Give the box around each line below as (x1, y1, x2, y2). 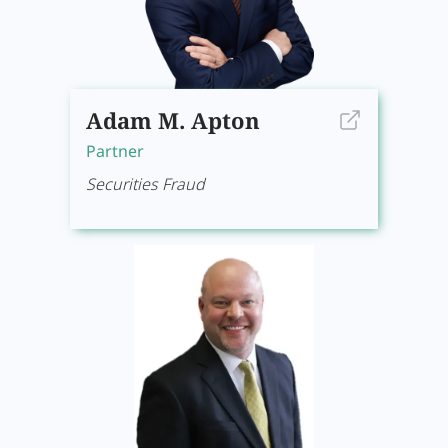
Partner (86, 140, 144, 162)
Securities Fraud (86, 173, 205, 195)
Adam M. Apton (86, 105, 260, 135)
